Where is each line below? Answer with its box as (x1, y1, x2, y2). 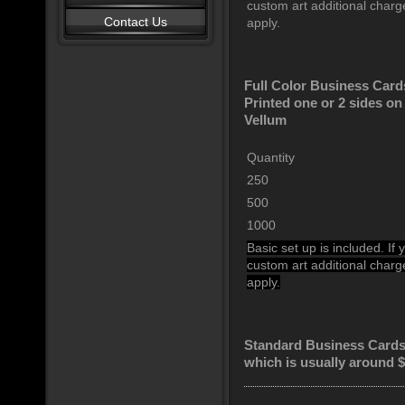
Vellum (244, 113, 287, 127)
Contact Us (104, 14, 167, 29)
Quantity (247, 150, 295, 165)
